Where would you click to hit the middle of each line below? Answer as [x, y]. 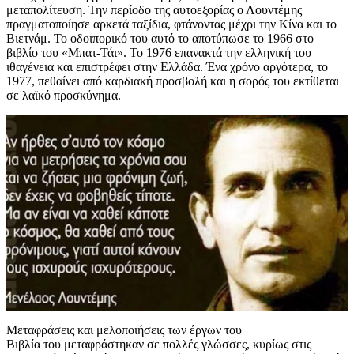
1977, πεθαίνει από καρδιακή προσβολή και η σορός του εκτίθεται [173, 81]
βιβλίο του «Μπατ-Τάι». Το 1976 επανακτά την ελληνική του [159, 53]
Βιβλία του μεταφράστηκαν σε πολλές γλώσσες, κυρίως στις [159, 345]
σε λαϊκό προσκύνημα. [64, 96]
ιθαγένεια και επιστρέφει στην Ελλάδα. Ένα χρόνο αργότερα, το [167, 67]
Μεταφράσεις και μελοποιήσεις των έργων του [124, 330]
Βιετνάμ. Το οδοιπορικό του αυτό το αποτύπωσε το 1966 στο [160, 39]
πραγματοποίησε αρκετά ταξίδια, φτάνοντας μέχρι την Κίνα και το [171, 24]
